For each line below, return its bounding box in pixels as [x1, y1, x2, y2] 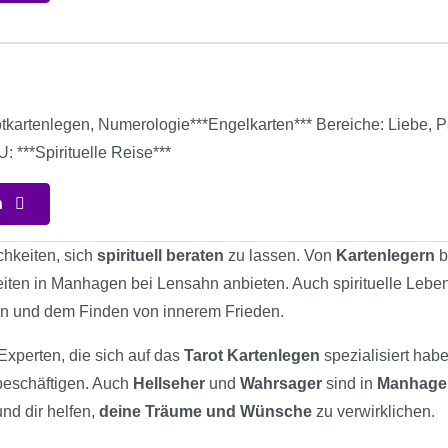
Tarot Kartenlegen [184, 346, 320, 364]
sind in [322, 374, 377, 392]
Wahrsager [240, 374, 322, 392]
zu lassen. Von [224, 246, 336, 264]
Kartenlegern [336, 246, 435, 264]
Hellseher [133, 374, 205, 392]
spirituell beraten [97, 246, 224, 264]
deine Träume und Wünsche [99, 402, 312, 420]
